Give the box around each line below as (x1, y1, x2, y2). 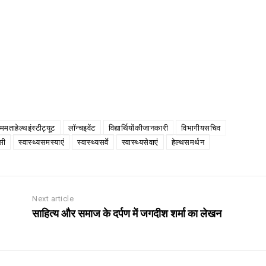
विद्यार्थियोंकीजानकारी (108, 123, 168, 132)
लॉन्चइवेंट (68, 123, 96, 132)
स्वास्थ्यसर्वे (77, 137, 109, 147)
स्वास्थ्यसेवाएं (121, 137, 159, 147)
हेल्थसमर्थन (171, 137, 204, 147)
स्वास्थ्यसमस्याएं (18, 137, 64, 147)
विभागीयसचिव (181, 123, 221, 132)
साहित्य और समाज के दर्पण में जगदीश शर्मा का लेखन (32, 206, 222, 220)
